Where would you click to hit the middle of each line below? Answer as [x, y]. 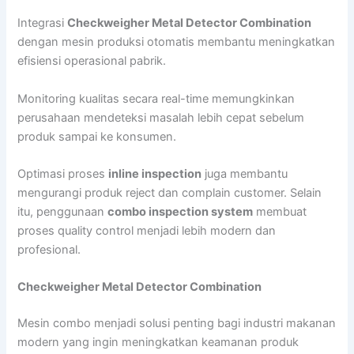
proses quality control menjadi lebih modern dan [147, 230]
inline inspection [155, 173]
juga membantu [245, 173]
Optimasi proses [63, 173]
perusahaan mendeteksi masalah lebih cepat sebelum [161, 117]
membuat [280, 211]
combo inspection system [181, 211]
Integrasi [43, 23]
